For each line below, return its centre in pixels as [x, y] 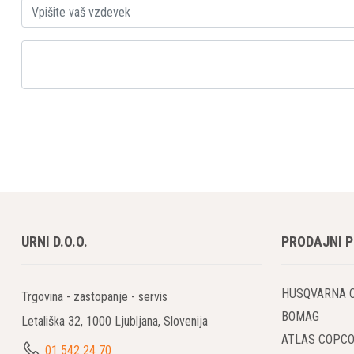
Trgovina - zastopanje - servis [94, 297]
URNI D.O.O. [55, 242]
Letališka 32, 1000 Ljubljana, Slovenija [115, 322]
